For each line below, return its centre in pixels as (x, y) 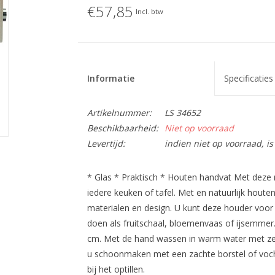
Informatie (110, 78)
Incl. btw (149, 11)
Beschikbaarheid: (122, 128)
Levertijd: (106, 143)
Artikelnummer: (119, 113)
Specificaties (248, 78)
